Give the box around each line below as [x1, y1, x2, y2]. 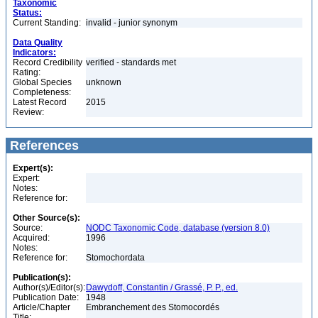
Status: [13, 8, 42, 18]
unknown [86, 77, 124, 87]
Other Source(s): [13, 213, 80, 223]
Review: [13, 107, 44, 117]
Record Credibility [13, 57, 82, 67]
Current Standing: [13, 18, 81, 28]
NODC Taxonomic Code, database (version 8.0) [86, 223, 270, 233]
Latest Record [13, 97, 67, 107]
